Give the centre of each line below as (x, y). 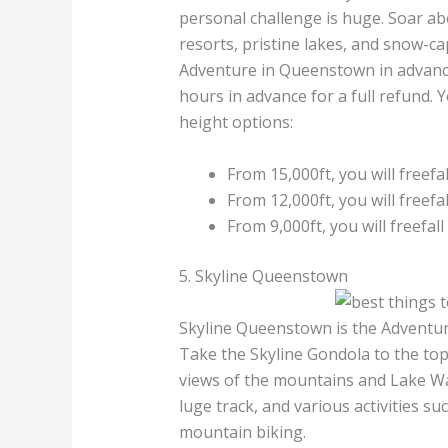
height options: (235, 122)
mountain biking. (242, 432)
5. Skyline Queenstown (263, 276)
